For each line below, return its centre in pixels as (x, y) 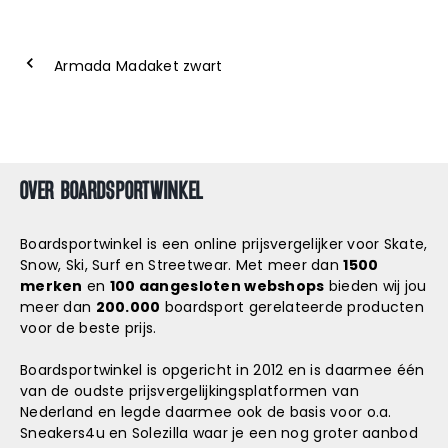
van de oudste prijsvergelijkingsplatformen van (189, 391)
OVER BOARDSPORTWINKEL (111, 190)
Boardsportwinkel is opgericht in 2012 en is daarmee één (222, 370)
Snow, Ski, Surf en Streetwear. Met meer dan (182, 265)
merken (51, 286)
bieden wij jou (375, 286)
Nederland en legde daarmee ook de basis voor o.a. (206, 412)
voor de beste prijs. (88, 328)
